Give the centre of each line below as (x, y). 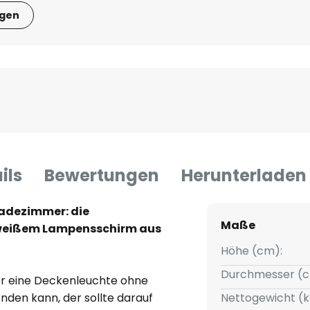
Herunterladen (244, 176)
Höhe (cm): (251, 251)
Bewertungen (102, 176)
